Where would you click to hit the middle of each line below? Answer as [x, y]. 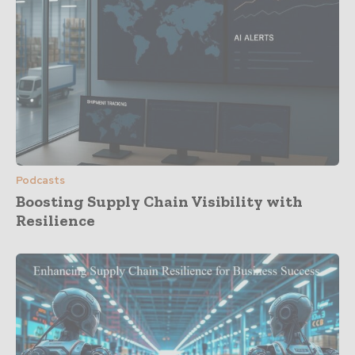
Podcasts [40, 181]
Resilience [55, 221]
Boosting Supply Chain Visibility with [159, 202]
